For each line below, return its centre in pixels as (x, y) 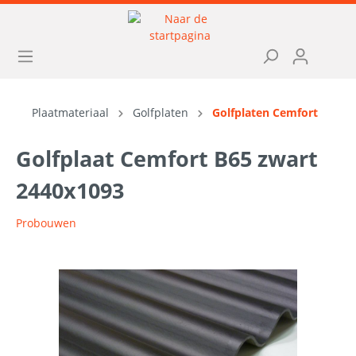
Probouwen (46, 223)
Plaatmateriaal (70, 112)
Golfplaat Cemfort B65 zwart (167, 159)
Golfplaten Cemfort (265, 112)
